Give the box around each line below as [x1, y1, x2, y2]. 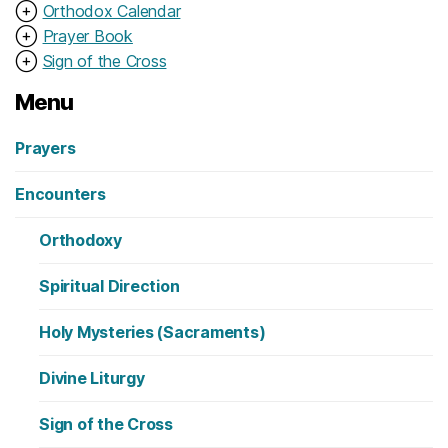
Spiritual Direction [39, 275, 180, 296]
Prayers [15, 137, 76, 158]
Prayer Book [42, 25, 133, 46]
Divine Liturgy [39, 367, 145, 388]
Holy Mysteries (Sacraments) [39, 321, 266, 342]
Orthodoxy [39, 229, 122, 250]
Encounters [15, 183, 106, 204]
